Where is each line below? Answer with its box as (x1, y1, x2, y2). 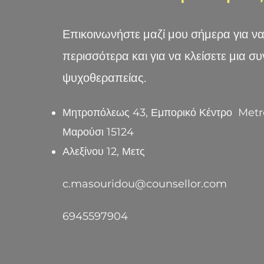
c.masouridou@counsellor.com (62, 177, 227, 190)
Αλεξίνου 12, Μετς (62, 145, 145, 158)
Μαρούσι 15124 (62, 126, 134, 138)
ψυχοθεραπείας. (62, 71, 146, 85)
